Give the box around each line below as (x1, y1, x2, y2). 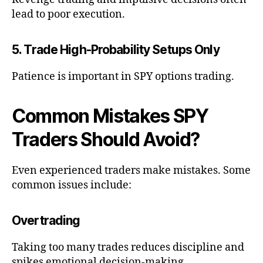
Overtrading (12, 213, 80, 228)
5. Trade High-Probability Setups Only (12, 42, 220, 58)
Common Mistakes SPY (12, 104, 208, 128)
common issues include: (12, 178, 131, 193)
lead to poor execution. (12, 8, 125, 22)
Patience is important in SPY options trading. (12, 70, 234, 84)
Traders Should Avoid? (12, 128, 200, 151)
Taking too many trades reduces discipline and (12, 241, 244, 255)
